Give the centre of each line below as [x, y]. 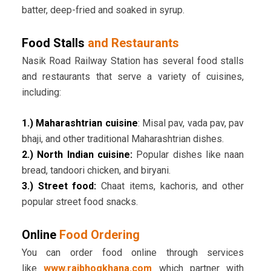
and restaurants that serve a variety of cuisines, [133, 77]
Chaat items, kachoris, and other [170, 186]
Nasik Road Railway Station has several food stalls [133, 61]
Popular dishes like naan [188, 155]
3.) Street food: [59, 186]
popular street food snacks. [80, 202]
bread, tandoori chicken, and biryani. [96, 171]
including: [41, 93]
